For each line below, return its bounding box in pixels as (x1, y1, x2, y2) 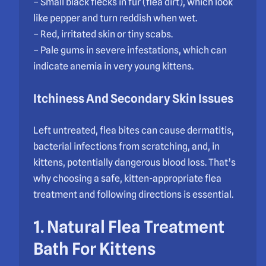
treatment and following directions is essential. (33, 189, 233, 201)
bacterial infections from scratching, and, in (33, 141, 220, 153)
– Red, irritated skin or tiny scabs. (33, 28, 173, 40)
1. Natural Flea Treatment (33, 217, 224, 237)
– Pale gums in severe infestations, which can (33, 44, 227, 56)
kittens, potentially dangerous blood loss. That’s (33, 157, 236, 169)
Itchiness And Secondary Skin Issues (33, 91, 233, 106)
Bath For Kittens (33, 239, 156, 259)
